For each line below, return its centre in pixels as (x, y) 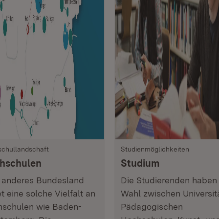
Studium (140, 163)
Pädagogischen (152, 207)
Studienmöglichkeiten (155, 149)
